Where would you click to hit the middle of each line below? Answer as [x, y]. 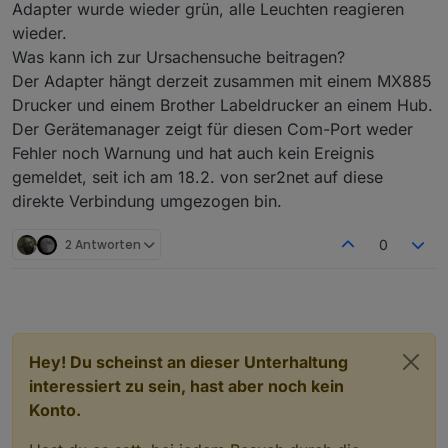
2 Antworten [103, 244]
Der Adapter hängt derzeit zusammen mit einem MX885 [222, 81]
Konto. [55, 410]
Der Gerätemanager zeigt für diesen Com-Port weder [212, 129]
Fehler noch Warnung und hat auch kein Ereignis [193, 153]
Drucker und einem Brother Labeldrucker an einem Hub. [222, 105]
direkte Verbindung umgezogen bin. [147, 201]
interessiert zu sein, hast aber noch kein [186, 386]
